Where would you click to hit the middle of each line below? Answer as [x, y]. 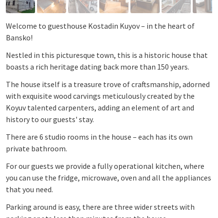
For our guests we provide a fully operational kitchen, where [105, 166]
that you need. [29, 189]
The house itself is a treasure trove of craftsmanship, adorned [108, 84]
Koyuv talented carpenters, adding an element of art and [100, 107]
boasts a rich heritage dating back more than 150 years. [98, 66]
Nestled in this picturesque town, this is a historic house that [107, 55]
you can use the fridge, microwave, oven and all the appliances [109, 177]
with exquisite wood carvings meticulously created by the [100, 96]
